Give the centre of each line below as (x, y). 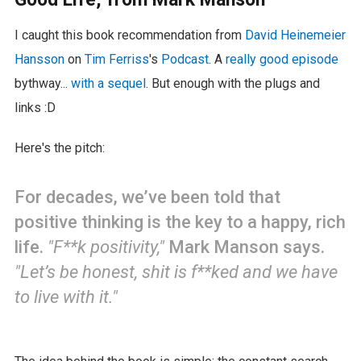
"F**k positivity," (106, 247)
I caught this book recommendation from (129, 35)
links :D (35, 107)
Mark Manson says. (244, 247)
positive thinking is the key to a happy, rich (180, 222)
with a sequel (108, 83)
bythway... (42, 83)
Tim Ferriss (116, 59)
